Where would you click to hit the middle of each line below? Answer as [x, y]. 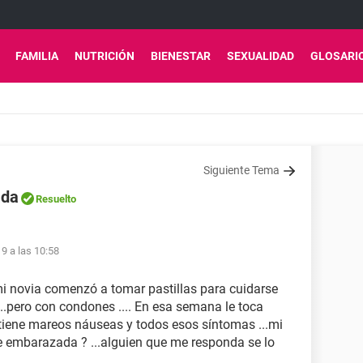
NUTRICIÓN [105, 56]
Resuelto [56, 199]
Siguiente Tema [241, 170]
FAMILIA [37, 56]
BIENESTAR [181, 56]
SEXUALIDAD [261, 56]
